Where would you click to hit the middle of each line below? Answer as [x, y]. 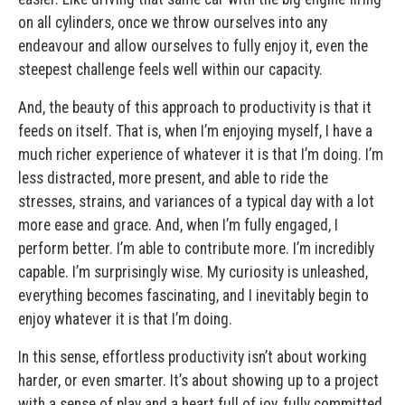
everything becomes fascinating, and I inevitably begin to [193, 295]
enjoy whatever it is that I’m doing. [125, 319]
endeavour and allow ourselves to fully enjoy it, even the [193, 46]
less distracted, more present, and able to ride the [173, 178]
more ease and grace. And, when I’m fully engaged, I [178, 225]
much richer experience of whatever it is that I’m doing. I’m [201, 154]
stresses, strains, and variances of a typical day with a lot [196, 201]
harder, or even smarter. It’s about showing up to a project [198, 380]
